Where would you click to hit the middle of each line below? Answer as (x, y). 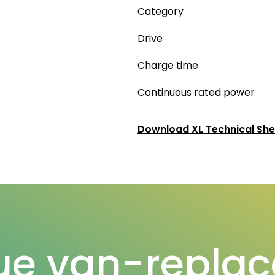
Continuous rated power (196, 92)
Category (161, 11)
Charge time (168, 65)
